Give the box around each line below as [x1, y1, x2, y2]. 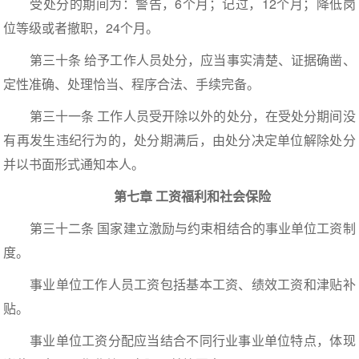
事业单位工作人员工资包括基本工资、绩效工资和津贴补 [3, 275, 356, 294]
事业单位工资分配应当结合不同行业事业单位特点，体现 [3, 331, 356, 350]
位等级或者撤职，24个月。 [3, 18, 159, 38]
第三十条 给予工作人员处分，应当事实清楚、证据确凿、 [3, 50, 356, 70]
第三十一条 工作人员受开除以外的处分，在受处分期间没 [3, 107, 356, 126]
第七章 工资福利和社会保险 [114, 187, 271, 206]
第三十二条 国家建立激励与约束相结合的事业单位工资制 [3, 219, 356, 238]
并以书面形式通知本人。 [3, 155, 145, 174]
